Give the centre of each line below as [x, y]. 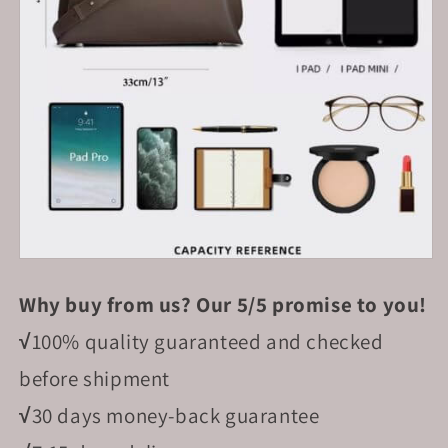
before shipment [94, 378]
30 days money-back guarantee [175, 415]
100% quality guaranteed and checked [207, 341]
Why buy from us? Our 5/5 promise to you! [223, 304]
